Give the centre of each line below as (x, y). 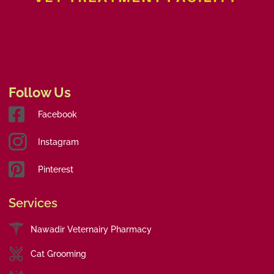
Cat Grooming (59, 254)
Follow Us (40, 93)
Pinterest (55, 170)
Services (33, 203)
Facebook (57, 115)
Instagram (58, 142)
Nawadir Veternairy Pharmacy (91, 229)
